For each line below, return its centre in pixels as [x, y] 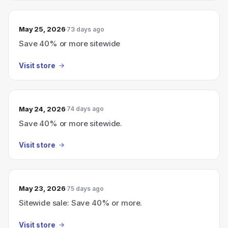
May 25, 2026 [42, 29]
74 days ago [85, 109]
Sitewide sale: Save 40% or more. [81, 203]
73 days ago [86, 29]
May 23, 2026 [42, 188]
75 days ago [85, 188]
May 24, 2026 [42, 109]
